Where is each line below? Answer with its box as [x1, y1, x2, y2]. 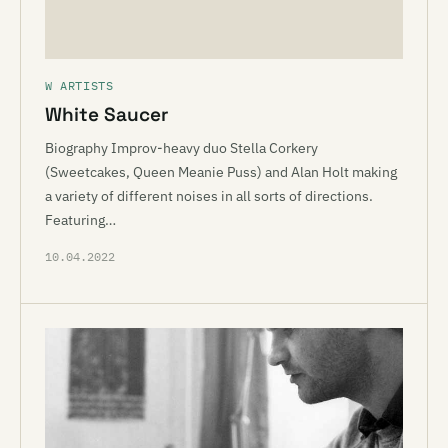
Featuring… [45, 211, 116, 229]
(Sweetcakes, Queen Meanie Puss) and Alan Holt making [45, 163, 397, 181]
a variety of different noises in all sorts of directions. [45, 187, 373, 205]
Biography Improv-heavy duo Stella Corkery [45, 139, 318, 157]
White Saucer [45, 102, 168, 127]
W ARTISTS [45, 78, 114, 93]
